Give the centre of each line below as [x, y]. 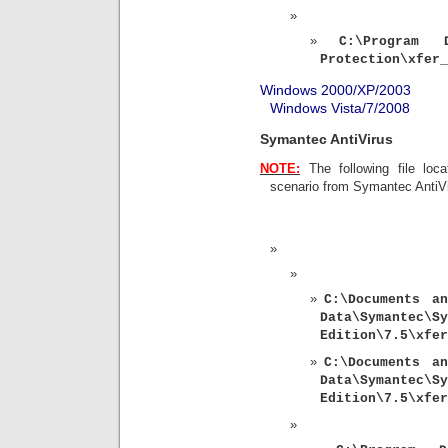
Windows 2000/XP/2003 [335, 90]
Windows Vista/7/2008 [340, 108]
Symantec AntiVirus [326, 138]
